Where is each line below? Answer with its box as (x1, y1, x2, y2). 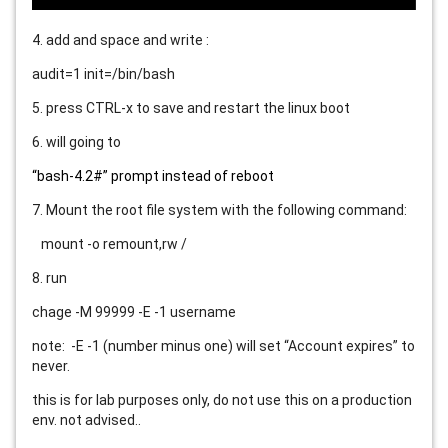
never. (32, 357, 70, 374)
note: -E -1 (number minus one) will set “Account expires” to (32, 337, 415, 354)
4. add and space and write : (32, 31, 212, 48)
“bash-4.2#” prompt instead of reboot (32, 167, 274, 184)
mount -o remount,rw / (32, 235, 187, 252)
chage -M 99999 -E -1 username (32, 303, 239, 320)
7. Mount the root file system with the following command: (32, 201, 407, 218)
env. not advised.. (32, 411, 141, 428)
